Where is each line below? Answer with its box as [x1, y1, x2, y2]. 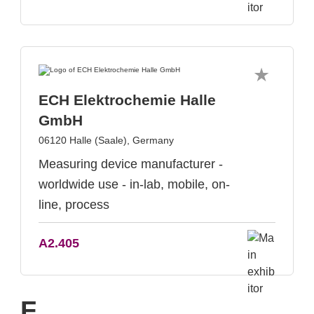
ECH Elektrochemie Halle [39, 92, 216, 108]
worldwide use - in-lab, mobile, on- [39, 177, 230, 191]
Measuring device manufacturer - [39, 157, 223, 171]
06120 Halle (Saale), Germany [39, 135, 174, 146]
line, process [39, 198, 109, 212]
